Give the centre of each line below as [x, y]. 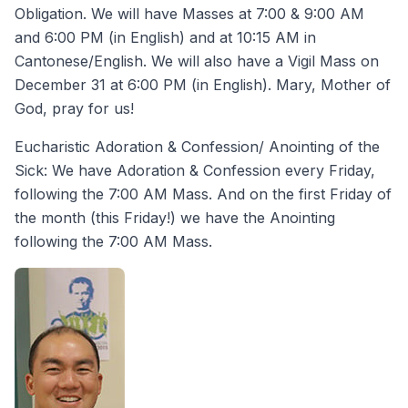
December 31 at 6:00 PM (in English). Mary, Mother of [203, 85]
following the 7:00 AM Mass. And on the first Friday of [203, 194]
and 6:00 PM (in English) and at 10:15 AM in [165, 37]
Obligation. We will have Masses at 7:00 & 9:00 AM [189, 14]
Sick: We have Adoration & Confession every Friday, [195, 170]
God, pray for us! [74, 108]
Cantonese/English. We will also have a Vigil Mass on [197, 61]
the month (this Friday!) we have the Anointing [175, 218]
